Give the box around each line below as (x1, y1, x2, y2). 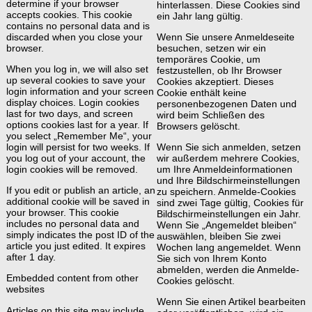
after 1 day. (6, 251, 56, 263)
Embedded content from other (6, 272, 139, 284)
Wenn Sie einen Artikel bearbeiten (157, 296, 306, 308)
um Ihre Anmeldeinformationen (157, 164, 292, 175)
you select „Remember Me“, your (6, 130, 152, 142)
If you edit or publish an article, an (6, 185, 155, 196)
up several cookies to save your (6, 75, 146, 86)
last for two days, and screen (6, 108, 133, 120)
